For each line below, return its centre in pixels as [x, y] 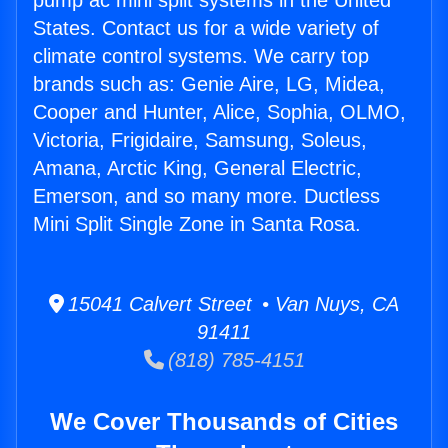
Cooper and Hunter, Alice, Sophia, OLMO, [219, 112]
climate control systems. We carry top [201, 56]
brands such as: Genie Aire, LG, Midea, [209, 84]
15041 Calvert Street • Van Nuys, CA [231, 304]
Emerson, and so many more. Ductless [206, 196]
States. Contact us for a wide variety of [206, 28]
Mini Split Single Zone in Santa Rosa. [197, 224]
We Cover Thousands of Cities [224, 422]
